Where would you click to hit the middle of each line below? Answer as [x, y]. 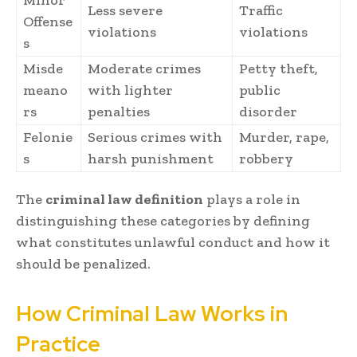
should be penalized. [83, 264]
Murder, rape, [284, 137]
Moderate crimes [144, 69]
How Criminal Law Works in [152, 314]
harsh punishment [151, 159]
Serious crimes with [155, 137]
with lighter [130, 90]
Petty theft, [279, 69]
